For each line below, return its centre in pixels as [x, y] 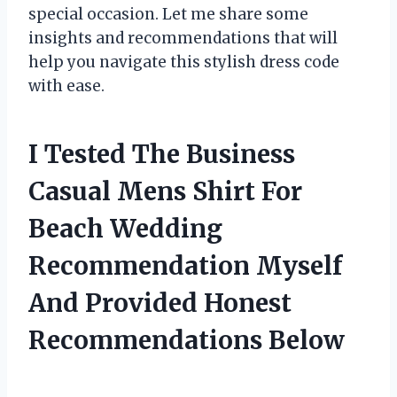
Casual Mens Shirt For [165, 192]
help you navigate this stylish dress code [184, 62]
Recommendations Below [187, 341]
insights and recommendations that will [183, 39]
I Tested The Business [162, 155]
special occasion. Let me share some [168, 15]
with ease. [66, 86]
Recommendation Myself [185, 266]
